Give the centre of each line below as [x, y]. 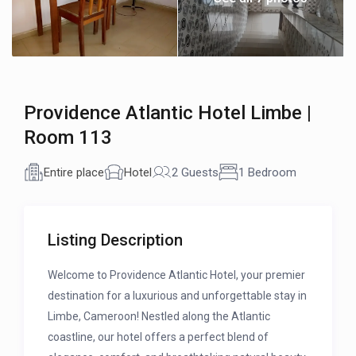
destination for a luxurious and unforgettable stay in [178, 296]
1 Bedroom [268, 172]
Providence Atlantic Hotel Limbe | [168, 113]
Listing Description [116, 240]
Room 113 [68, 138]
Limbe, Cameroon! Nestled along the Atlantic [159, 317]
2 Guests [195, 172]
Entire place [74, 172]
